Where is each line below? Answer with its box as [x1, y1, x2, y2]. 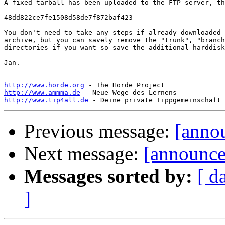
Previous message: [24, 120, 175, 142]
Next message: [24, 143, 144, 165]
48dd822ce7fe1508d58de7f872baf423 [4, 14, 133, 22]
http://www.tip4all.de [4, 96, 88, 104]
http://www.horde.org [4, 81, 84, 89]
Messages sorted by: [24, 165, 192, 187]
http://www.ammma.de [4, 89, 80, 97]
